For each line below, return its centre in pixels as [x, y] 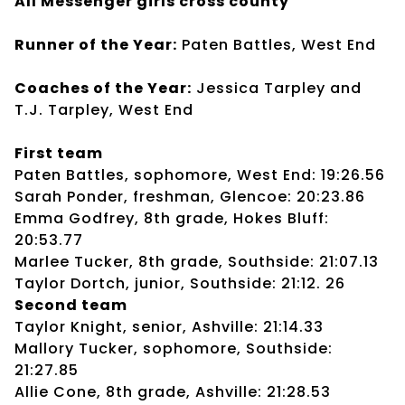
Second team [71, 305]
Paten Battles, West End [277, 44]
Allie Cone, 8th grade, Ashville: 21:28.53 [173, 391]
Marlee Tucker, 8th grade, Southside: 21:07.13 [197, 261]
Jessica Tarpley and [277, 88]
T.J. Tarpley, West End [104, 109]
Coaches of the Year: [103, 88]
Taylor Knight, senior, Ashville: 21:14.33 [169, 326]
